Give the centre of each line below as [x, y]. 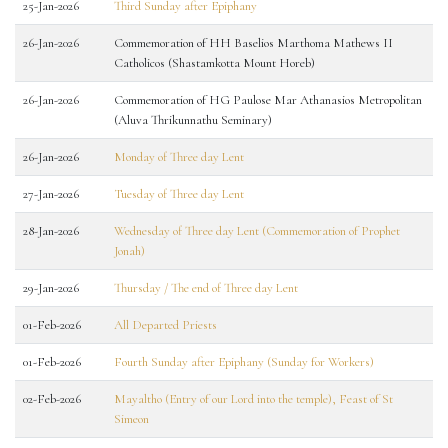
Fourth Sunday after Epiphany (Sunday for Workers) [244, 362]
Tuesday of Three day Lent [179, 194]
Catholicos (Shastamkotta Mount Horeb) [214, 63]
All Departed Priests [165, 325]
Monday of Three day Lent [179, 157]
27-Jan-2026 [51, 194]
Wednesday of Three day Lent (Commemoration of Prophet [257, 231]
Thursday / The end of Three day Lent [206, 288]
